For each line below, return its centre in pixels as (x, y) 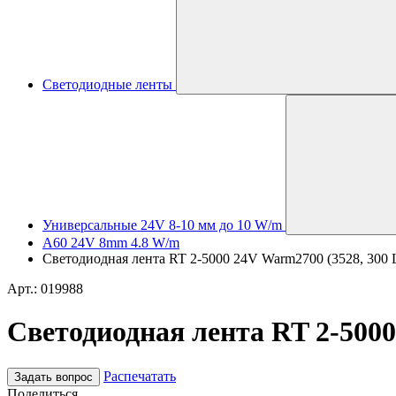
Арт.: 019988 (45, 289)
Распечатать (140, 376)
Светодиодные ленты (107, 84)
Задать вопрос (53, 377)
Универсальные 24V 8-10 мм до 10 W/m (162, 225)
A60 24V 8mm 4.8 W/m (111, 243)
